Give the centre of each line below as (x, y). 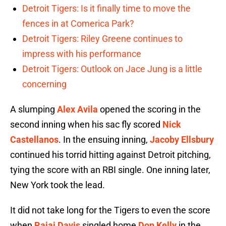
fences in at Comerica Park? (78, 24)
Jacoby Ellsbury (182, 140)
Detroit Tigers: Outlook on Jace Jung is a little (112, 69)
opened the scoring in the (149, 109)
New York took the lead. (58, 185)
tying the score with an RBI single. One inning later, (110, 170)
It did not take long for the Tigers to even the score (110, 210)
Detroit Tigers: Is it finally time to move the (106, 9)
